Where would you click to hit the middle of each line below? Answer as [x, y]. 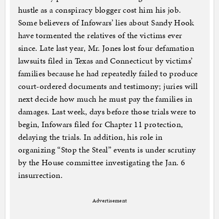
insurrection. [40, 175]
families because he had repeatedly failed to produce [108, 74]
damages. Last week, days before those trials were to [107, 112]
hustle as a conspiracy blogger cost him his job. [99, 10]
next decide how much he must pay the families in [105, 99]
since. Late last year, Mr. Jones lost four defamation [106, 48]
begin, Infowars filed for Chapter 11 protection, [100, 124]
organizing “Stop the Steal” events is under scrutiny [107, 150]
